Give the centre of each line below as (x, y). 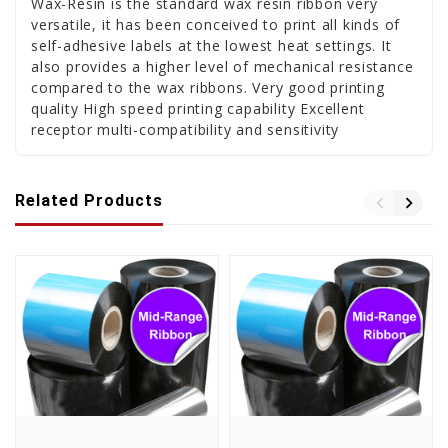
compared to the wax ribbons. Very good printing (208, 87)
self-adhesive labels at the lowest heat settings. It (211, 45)
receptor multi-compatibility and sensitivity (185, 129)
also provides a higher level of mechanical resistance (222, 66)
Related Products (89, 200)
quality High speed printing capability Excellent (198, 108)
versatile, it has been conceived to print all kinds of (216, 24)
